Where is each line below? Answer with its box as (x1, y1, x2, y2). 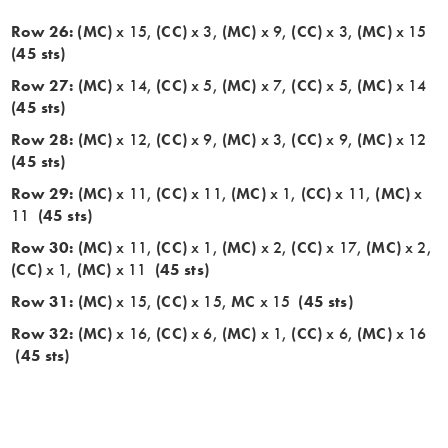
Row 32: (11, 322, 74, 344)
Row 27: (11, 74, 74, 96)
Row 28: (11, 128, 74, 150)
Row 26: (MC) (11, 20, 113, 42)
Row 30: (11, 236, 74, 258)
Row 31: (11, 290, 74, 312)
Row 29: (11, 182, 74, 204)
